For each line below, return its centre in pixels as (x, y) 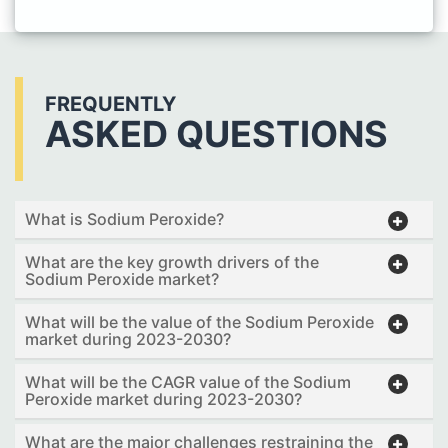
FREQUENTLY (110, 104)
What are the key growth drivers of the (172, 262)
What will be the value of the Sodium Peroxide (199, 322)
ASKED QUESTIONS (216, 134)
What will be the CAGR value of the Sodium (188, 382)
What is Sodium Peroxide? (124, 219)
